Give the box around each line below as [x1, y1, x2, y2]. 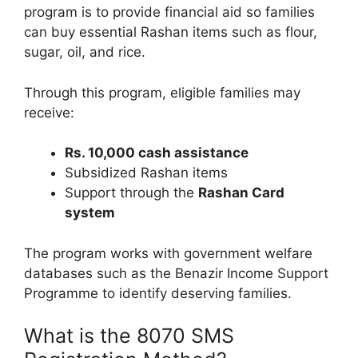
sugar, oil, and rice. [24, 44, 145, 61]
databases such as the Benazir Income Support [24, 265, 328, 281]
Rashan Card [198, 185, 284, 201]
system [65, 205, 115, 221]
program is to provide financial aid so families [24, 4, 315, 21]
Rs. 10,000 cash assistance [65, 145, 249, 161]
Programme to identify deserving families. [24, 284, 292, 301]
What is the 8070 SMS [24, 324, 234, 348]
